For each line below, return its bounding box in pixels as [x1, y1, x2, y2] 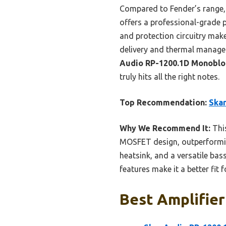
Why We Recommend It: [120, 124, 210, 133]
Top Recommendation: [120, 98, 207, 107]
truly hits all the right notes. [120, 72, 219, 82]
